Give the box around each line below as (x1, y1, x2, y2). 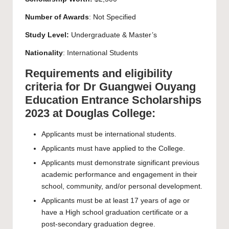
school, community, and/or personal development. (41, 182, 202, 191)
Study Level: (25, 31, 69, 39)
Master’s (129, 31, 157, 39)
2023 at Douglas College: (25, 107, 155, 120)
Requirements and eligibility (25, 67, 172, 80)
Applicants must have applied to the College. (41, 145, 185, 153)
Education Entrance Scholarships (25, 94, 201, 107)
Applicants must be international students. (41, 130, 176, 139)
